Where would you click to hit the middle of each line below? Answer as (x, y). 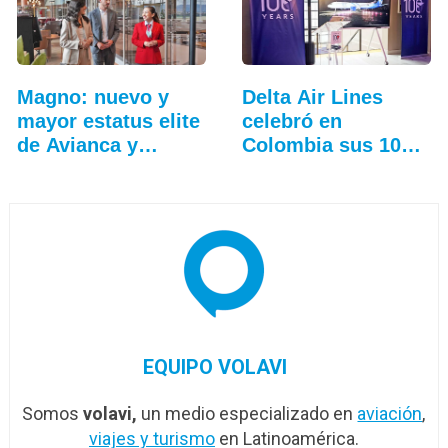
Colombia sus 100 (326, 145)
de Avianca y (77, 145)
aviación (390, 414)
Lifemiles (60, 169)
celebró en (291, 121)
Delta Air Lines (312, 97)
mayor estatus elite (108, 121)
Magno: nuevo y (92, 97)
